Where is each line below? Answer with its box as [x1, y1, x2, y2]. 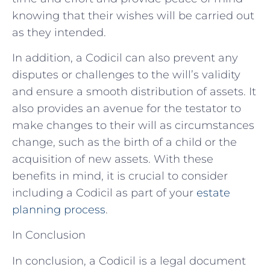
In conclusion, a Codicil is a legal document [12, 254, 246, 268]
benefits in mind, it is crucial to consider [12, 169, 228, 183]
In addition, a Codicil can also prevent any [12, 51, 238, 65]
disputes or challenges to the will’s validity [12, 68, 240, 82]
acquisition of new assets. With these [12, 152, 213, 166]
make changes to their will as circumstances [12, 119, 254, 133]
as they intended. [12, 25, 106, 39]
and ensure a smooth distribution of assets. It [12, 85, 256, 99]
